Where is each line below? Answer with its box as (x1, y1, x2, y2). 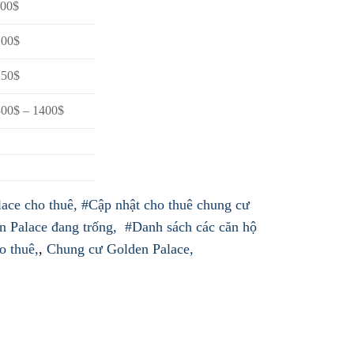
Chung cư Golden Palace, (47, 240, 201, 257)
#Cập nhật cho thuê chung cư (77, 196, 250, 213)
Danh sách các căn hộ (132, 218, 257, 235)
